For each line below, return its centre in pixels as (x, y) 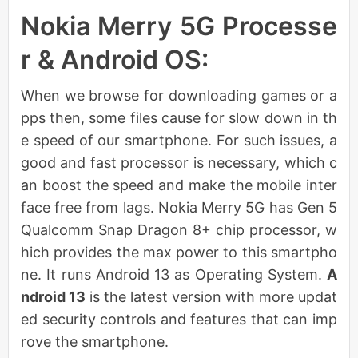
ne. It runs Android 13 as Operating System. (174, 274)
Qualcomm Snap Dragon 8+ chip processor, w (179, 229)
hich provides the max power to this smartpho (179, 252)
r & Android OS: (115, 59)
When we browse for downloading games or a (179, 95)
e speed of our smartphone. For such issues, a (179, 140)
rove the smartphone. (95, 341)
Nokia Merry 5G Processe (179, 26)
